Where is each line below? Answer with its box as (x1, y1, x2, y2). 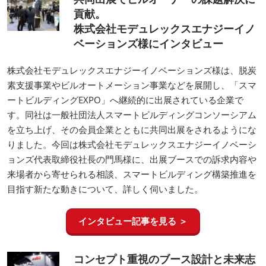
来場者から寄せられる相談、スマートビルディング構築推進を (7, 167, 256, 180)
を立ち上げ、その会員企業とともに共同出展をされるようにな (7, 123, 256, 135)
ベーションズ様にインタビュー (74, 36, 223, 50)
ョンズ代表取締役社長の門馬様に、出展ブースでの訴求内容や (7, 153, 256, 165)
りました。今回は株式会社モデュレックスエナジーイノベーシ (7, 138, 256, 150)
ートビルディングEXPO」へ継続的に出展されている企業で (7, 93, 243, 106)
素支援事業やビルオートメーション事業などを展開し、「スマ (7, 78, 256, 91)
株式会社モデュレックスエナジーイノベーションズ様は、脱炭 (7, 64, 256, 76)
